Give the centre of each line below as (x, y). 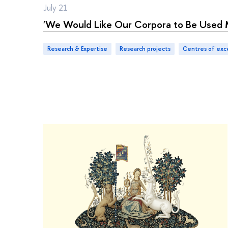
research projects (147, 49)
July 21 (55, 8)
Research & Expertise (79, 49)
